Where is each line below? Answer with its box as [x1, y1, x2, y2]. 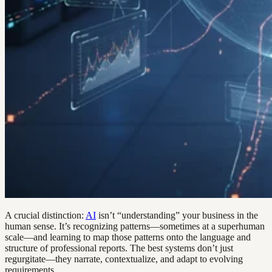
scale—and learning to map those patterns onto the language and [5, 231, 251, 242]
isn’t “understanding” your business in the [96, 209, 258, 220]
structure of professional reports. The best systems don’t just [5, 242, 233, 253]
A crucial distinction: [5, 209, 86, 220]
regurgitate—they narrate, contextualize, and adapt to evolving [5, 253, 243, 264]
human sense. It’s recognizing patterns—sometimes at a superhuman [5, 220, 265, 231]
